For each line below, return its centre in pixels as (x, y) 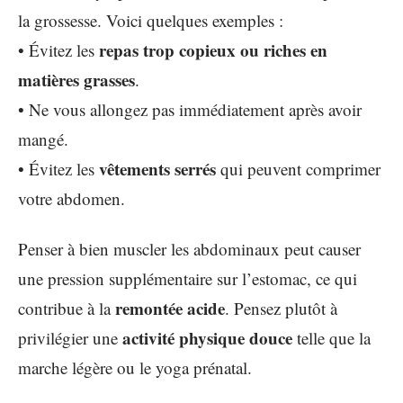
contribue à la (67, 308)
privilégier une (70, 337)
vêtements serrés (157, 169)
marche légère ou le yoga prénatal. (135, 367)
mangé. (43, 139)
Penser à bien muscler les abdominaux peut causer (189, 248)
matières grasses (76, 80)
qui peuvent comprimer (298, 169)
